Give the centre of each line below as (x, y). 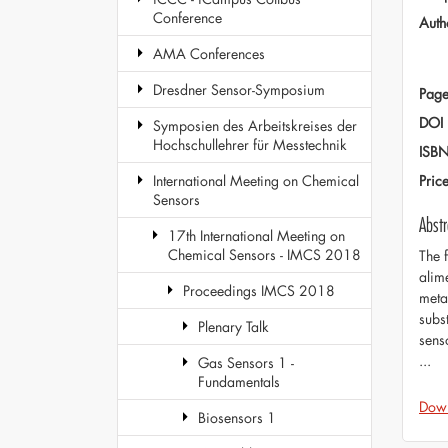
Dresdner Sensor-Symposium (239, 89)
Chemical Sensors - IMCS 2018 (264, 254)
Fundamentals (239, 381)
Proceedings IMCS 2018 (259, 290)
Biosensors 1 (237, 417)
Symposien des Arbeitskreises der (255, 125)
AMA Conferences (209, 53)
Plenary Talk (233, 326)
